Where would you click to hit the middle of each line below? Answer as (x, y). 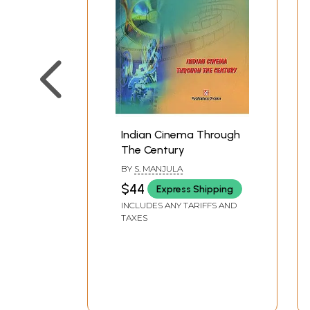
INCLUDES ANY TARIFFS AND (179, 206)
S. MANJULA (158, 169)
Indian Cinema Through (181, 135)
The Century (153, 150)
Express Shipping (195, 189)
